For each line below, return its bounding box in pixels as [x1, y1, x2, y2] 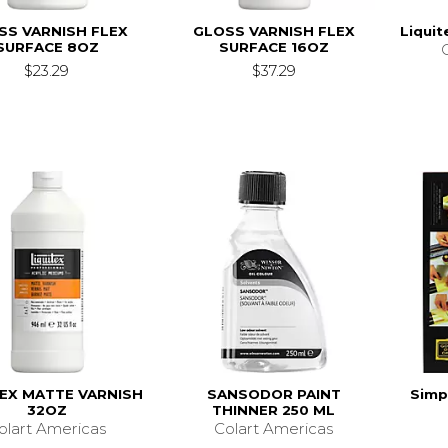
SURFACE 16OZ [218, 38, 329, 55]
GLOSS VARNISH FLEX [192, 22, 355, 39]
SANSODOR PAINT [206, 385, 341, 402]
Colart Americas [214, 418, 334, 438]
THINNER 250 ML [212, 401, 336, 418]
